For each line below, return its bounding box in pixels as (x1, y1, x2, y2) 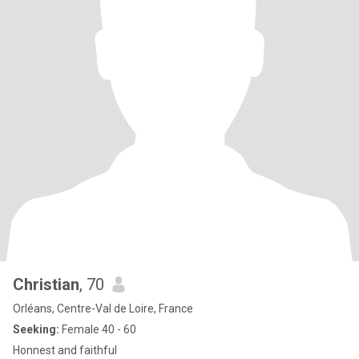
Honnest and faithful (13, 344, 117, 357)
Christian (13, 275, 79, 294)
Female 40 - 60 (59, 323, 136, 336)
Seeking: (13, 323, 59, 336)
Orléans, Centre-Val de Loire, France (13, 302, 193, 315)
